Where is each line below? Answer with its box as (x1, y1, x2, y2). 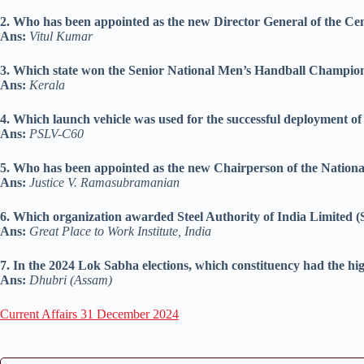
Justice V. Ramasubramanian (29, 175, 180, 190)
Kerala (29, 78, 65, 93)
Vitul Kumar (29, 29, 93, 44)
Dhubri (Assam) (29, 273, 112, 288)
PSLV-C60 (29, 127, 84, 141)
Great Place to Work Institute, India (29, 224, 211, 239)
